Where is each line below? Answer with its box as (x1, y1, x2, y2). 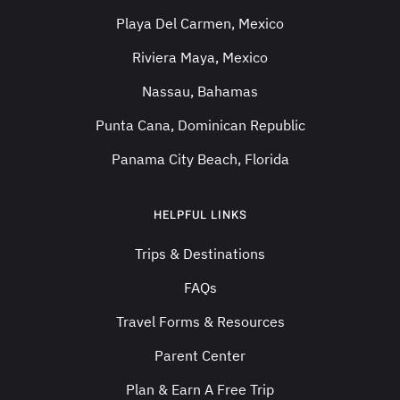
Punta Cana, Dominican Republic (95, 115, 305, 134)
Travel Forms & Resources (115, 312, 285, 330)
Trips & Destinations (135, 244, 265, 262)
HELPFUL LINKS (153, 205, 247, 223)
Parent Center (154, 346, 246, 364)
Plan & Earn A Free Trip (126, 379, 274, 398)
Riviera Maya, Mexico (132, 47, 268, 66)
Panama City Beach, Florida (111, 149, 289, 168)
